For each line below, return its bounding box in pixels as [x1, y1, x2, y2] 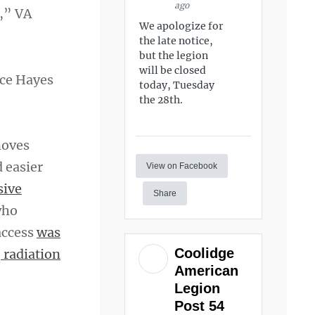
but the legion [139, 49, 209, 62]
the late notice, [139, 34, 214, 47]
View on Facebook [146, 160, 218, 171]
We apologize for [139, 20, 224, 32]
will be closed [139, 64, 207, 77]
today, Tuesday [139, 79, 215, 91]
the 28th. [139, 94, 184, 106]
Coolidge [174, 245, 235, 261]
